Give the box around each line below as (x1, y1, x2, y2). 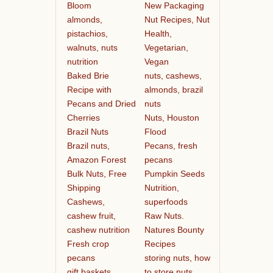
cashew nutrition (66, 224, 130, 235)
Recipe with (66, 84, 112, 94)
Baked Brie (66, 70, 109, 80)
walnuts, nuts (66, 42, 118, 52)
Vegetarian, (144, 42, 188, 52)
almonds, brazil (144, 84, 203, 94)
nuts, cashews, (144, 70, 202, 80)
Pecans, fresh (144, 140, 197, 151)
